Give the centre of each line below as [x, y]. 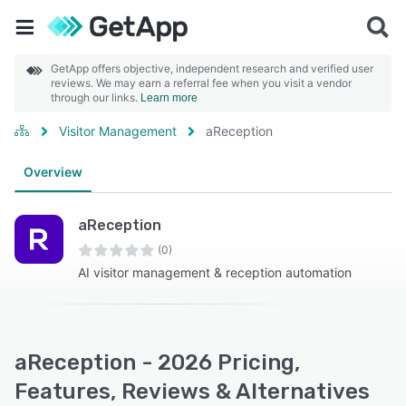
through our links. [96, 97]
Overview [53, 172]
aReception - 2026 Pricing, [157, 362]
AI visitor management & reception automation [215, 272]
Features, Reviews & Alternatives [192, 391]
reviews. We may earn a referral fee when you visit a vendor [201, 83]
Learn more [169, 98]
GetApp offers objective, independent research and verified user [212, 68]
